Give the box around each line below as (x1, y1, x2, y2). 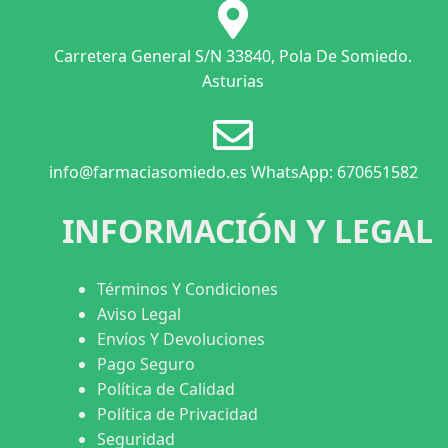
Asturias (202, 69, 264, 92)
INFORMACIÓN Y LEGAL (62, 208, 433, 252)
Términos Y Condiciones (97, 277, 278, 300)
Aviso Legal (97, 302, 181, 325)
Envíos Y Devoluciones (97, 327, 265, 350)
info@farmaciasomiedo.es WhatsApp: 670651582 (48, 160, 418, 183)
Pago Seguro (97, 352, 195, 375)
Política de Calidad (97, 377, 235, 400)
